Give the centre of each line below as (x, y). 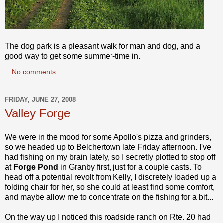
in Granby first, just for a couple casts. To (131, 167)
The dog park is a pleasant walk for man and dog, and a (103, 46)
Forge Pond (37, 167)
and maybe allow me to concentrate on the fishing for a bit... (109, 197)
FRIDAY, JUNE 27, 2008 (40, 100)
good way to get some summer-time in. (73, 56)
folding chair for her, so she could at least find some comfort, (110, 187)
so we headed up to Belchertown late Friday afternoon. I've (108, 147)
